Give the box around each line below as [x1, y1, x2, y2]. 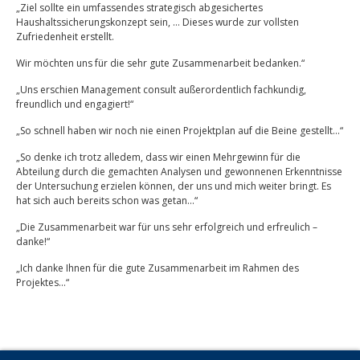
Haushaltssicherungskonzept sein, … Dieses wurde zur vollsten [16, 15, 299, 29]
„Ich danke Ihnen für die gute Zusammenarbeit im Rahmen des [16, 261, 299, 275]
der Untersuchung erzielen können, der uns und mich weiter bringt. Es [16, 179, 331, 193]
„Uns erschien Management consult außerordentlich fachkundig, [16, 83, 306, 96]
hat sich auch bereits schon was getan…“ [16, 194, 198, 207]
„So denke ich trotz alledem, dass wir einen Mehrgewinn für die [16, 150, 301, 164]
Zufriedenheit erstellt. [16, 30, 114, 43]
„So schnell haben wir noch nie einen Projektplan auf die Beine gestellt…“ [16, 124, 343, 137]
